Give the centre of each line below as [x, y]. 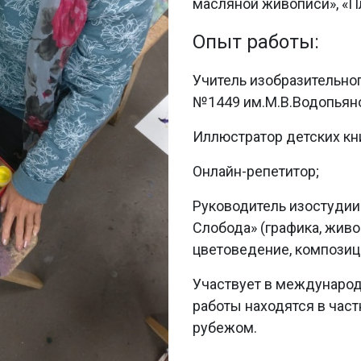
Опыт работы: [256, 42]
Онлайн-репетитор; [256, 171]
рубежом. [225, 328]
